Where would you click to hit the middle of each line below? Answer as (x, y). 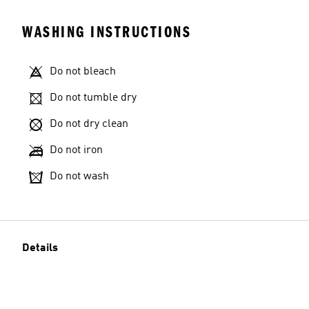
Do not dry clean (89, 124)
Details (40, 248)
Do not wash (79, 177)
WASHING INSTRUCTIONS (107, 32)
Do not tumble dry (93, 98)
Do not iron (76, 150)
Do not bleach (83, 72)
